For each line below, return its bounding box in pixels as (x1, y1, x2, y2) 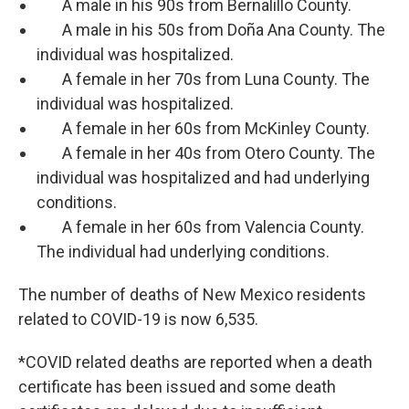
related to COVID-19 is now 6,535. (18, 309, 258, 330)
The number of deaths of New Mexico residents (18, 285, 366, 305)
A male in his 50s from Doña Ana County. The (37, 20, 385, 40)
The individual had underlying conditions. (37, 242, 330, 262)
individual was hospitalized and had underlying (37, 168, 370, 188)
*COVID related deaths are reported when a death (18, 352, 372, 372)
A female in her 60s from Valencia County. (37, 217, 364, 237)
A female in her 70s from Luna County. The (37, 69, 370, 89)
